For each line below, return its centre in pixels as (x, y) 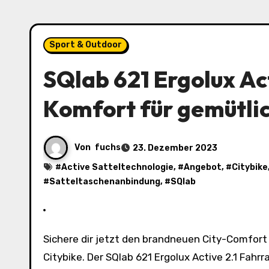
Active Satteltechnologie (117, 168)
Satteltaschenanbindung (105, 182)
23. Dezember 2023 (175, 148)
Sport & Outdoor (86, 45)
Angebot (203, 168)
